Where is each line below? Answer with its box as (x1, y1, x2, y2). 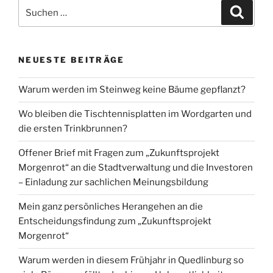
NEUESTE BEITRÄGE (18, 55, 125, 65)
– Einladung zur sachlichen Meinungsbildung (18, 177, 208, 188)
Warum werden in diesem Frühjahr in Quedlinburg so (18, 255, 244, 266)
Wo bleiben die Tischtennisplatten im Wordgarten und (18, 108, 252, 120)
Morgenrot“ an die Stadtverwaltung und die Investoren (18, 162, 253, 174)
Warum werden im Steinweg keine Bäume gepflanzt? (18, 84, 246, 96)
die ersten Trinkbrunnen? (18, 123, 127, 135)
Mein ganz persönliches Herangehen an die (18, 201, 203, 213)
